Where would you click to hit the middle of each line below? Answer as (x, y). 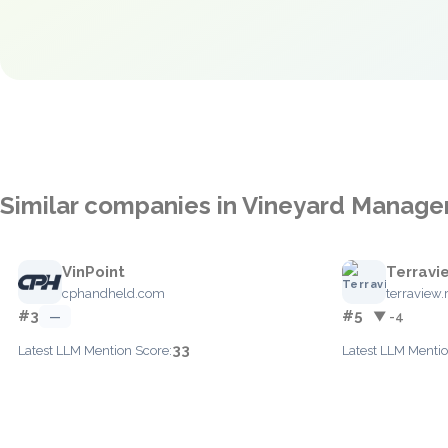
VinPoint (93, 272)
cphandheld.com (113, 293)
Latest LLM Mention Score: (95, 350)
